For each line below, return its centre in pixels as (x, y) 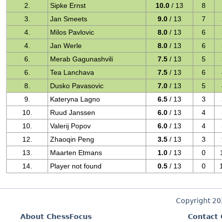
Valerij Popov (71, 126)
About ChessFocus (56, 217)
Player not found (76, 166)
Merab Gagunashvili (82, 59)
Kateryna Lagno (75, 99)
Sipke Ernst (68, 5)
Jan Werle (66, 46)
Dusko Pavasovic (77, 86)
